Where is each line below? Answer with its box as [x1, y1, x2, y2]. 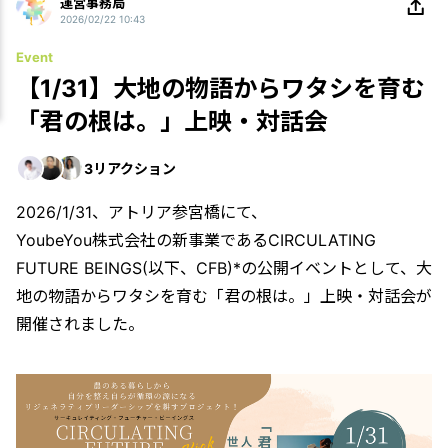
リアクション [93, 159, 176, 177]
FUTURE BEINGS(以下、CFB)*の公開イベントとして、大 [16, 258, 432, 279]
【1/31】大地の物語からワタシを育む [16, 74, 425, 104]
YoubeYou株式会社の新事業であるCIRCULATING [16, 230, 376, 251]
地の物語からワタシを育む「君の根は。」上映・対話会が [16, 286, 432, 307]
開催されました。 [16, 314, 144, 335]
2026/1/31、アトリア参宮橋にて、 [16, 202, 267, 223]
